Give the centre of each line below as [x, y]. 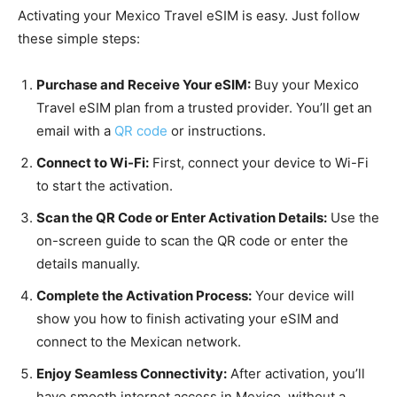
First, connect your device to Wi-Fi [259, 163]
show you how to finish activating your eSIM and [187, 319]
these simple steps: [79, 39]
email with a [75, 131]
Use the [353, 218]
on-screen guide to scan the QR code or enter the [192, 241]
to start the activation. [105, 186]
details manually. [88, 264]
